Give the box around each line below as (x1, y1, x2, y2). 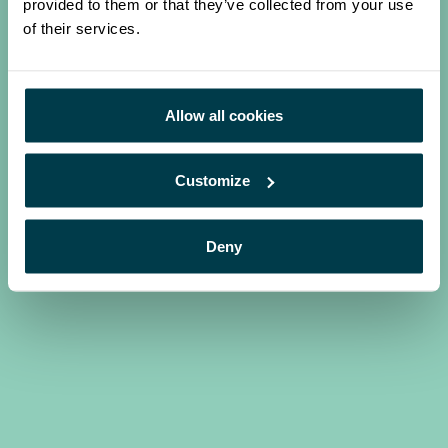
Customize (175, 171, 251, 189)
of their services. (23, 19, 140, 36)
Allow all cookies (165, 106, 283, 123)
